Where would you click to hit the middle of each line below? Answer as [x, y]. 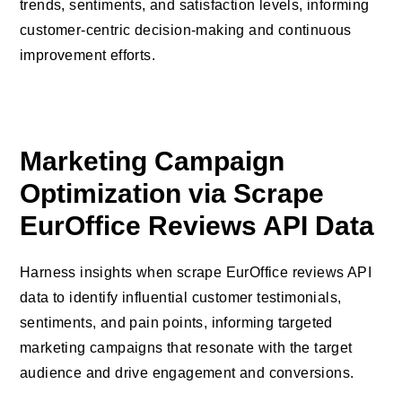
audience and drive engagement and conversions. [187, 372]
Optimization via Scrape [172, 193]
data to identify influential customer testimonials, [181, 297]
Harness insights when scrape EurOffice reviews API [196, 272]
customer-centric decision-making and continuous [186, 30]
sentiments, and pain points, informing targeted [176, 322]
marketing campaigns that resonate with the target [186, 347]
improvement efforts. [87, 55]
